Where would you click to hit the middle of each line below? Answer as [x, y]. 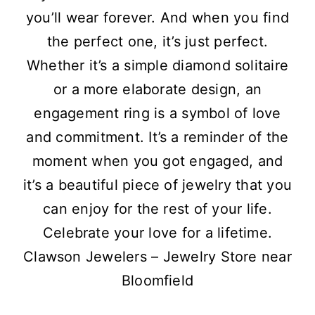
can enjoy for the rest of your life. [157, 209]
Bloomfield [157, 281]
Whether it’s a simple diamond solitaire [157, 66]
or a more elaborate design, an [157, 90]
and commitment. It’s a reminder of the [157, 137]
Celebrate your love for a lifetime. [157, 233]
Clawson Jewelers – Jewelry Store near [157, 257]
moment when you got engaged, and [157, 161]
